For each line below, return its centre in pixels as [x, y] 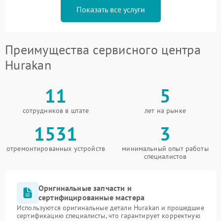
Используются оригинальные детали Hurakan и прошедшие [110, 207]
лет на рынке [165, 110]
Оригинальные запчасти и [85, 188]
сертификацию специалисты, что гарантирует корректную [109, 215]
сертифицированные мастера [92, 197]
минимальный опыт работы [165, 148]
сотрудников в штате [56, 110]
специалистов [165, 156]
